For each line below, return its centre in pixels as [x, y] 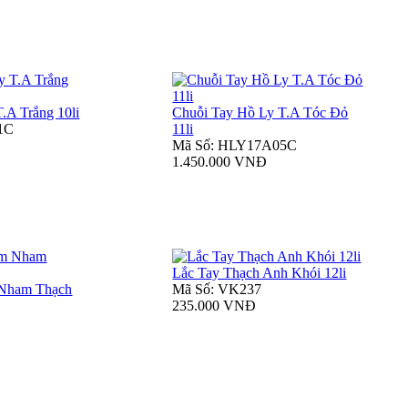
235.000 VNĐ [214, 306]
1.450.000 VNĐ [220, 162]
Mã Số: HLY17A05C [235, 146]
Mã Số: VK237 [217, 290]
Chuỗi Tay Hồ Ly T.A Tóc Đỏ [260, 113]
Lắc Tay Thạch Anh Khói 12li [260, 273]
